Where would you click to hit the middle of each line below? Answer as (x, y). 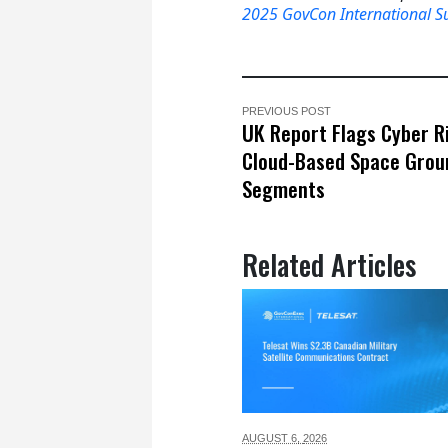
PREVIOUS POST (286, 111)
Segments (283, 189)
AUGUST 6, (272, 438)
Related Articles (329, 265)
